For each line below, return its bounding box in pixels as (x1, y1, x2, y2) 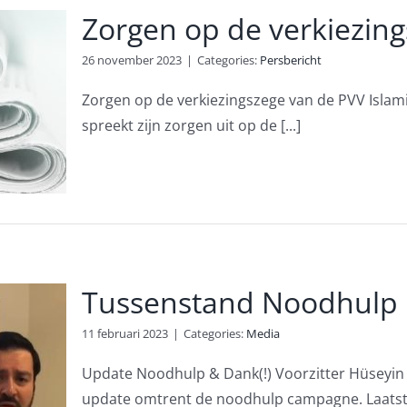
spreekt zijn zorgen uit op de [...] (81, 115, 301, 135)
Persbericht (259, 52, 322, 68)
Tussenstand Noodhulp (81, 283, 398, 322)
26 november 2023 (81, 52, 182, 68)
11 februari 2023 (81, 325, 168, 342)
